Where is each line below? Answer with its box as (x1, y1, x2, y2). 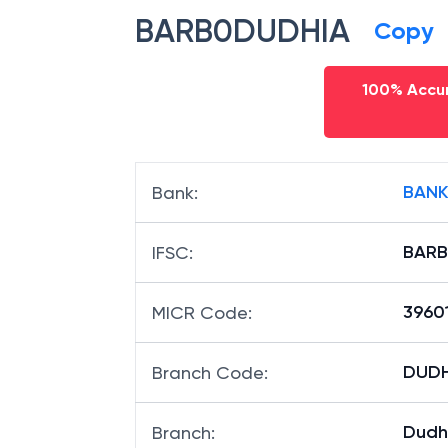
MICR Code (152, 302, 248, 323)
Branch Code (152, 362, 264, 383)
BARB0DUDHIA (135, 12, 350, 50)
